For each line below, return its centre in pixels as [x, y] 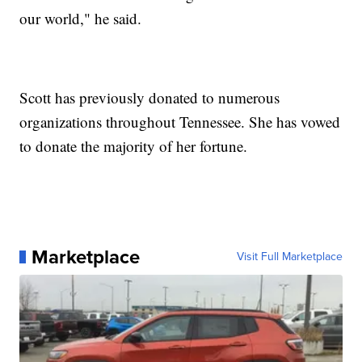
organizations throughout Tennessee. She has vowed [180, 121]
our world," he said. [81, 18]
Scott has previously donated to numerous [150, 97]
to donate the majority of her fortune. [134, 145]
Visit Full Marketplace [289, 256]
